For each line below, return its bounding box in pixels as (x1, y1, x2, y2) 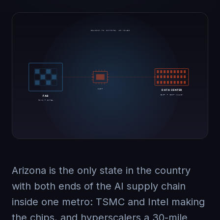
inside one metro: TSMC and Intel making (12, 196, 205, 208)
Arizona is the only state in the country (12, 165, 191, 176)
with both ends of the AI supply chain (12, 180, 186, 192)
